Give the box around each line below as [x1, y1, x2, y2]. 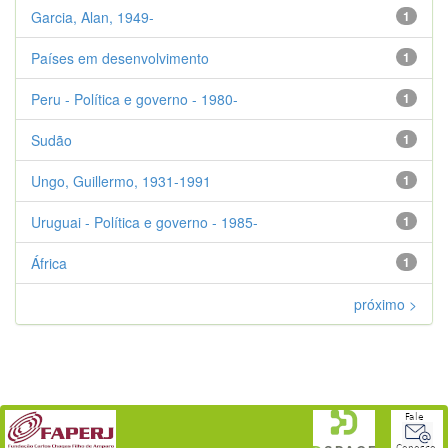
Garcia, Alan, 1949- [31, 6, 154, 27]
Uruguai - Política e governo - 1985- [31, 211, 258, 232]
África [31, 252, 67, 273]
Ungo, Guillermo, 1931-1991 [31, 170, 211, 191]
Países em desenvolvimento [31, 47, 209, 68]
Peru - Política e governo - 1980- [31, 88, 238, 109]
